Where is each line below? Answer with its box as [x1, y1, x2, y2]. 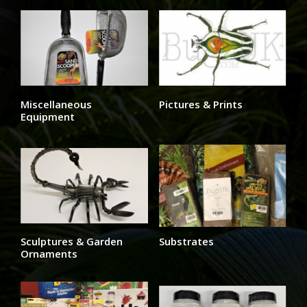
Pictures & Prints [159, 97, 243, 111]
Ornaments [21, 247, 78, 261]
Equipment [21, 109, 75, 123]
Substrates [159, 234, 214, 249]
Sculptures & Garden [21, 234, 123, 249]
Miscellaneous [21, 97, 93, 111]
